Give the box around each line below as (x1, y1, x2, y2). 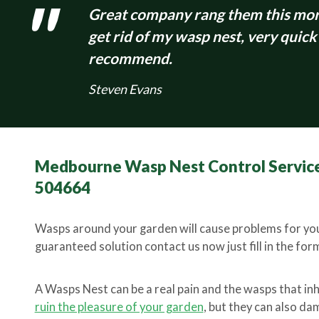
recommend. (88, 49, 172, 67)
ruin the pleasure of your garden (34, 300, 204, 314)
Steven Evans (88, 81, 162, 97)
